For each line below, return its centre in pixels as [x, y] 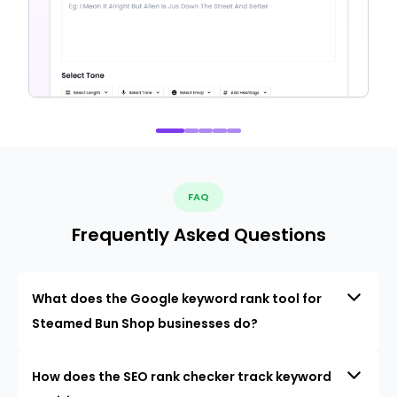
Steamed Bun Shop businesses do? [145, 324]
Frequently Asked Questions [198, 235]
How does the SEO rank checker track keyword [182, 377]
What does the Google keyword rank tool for [177, 299]
